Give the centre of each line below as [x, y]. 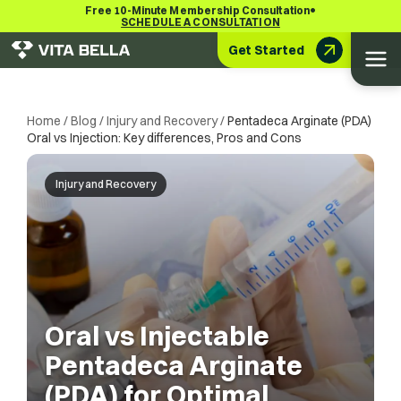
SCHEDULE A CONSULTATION [200, 22]
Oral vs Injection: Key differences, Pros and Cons [164, 138]
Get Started [267, 50]
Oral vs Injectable [157, 336]
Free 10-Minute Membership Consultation [197, 10]
